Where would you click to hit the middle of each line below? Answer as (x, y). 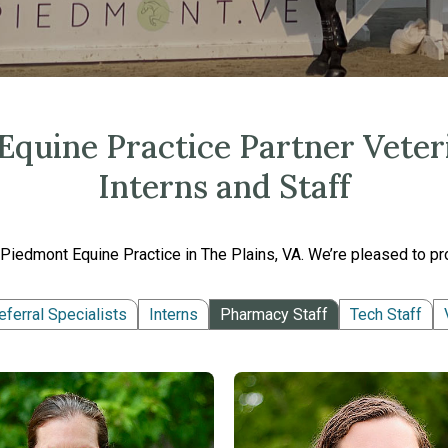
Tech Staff (386, 314)
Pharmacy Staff (274, 314)
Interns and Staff (224, 186)
